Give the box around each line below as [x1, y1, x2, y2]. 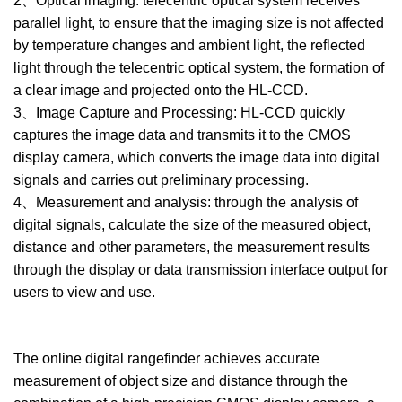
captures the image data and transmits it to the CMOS [13, 127, 351, 144]
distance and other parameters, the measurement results [13, 240, 370, 256]
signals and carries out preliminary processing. [13, 172, 309, 188]
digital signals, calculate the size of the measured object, [13, 217, 371, 233]
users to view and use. [13, 284, 155, 301]
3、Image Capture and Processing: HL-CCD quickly [13, 105, 345, 121]
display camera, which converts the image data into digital [13, 150, 380, 166]
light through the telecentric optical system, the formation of [13, 60, 384, 76]
